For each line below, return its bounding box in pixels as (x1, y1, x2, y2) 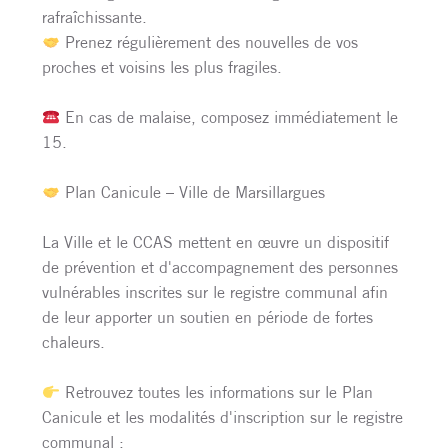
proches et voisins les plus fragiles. (42, 57, 282, 78)
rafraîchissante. (42, 7, 147, 28)
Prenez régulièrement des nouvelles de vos (60, 32, 359, 53)
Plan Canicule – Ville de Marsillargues (60, 182, 326, 203)
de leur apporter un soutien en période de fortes (42, 307, 373, 328)
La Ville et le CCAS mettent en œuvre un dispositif (42, 232, 389, 253)
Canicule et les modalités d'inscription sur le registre (42, 407, 403, 428)
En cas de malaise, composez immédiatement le (60, 107, 399, 128)
